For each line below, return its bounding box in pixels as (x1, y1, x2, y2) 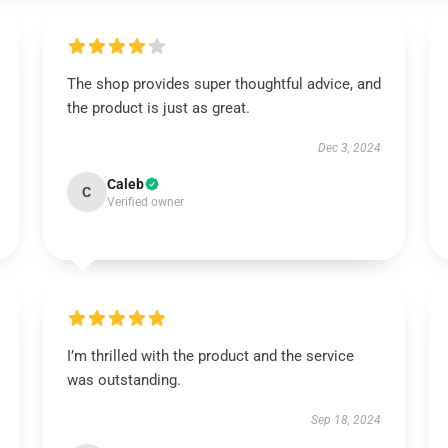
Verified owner (106, 195, 184, 209)
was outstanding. (66, 371, 181, 389)
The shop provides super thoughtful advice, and (66, 75, 381, 93)
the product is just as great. (66, 99, 250, 117)
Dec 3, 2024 (318, 141, 382, 155)
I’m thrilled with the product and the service (66, 347, 354, 365)
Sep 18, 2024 (311, 413, 382, 427)
